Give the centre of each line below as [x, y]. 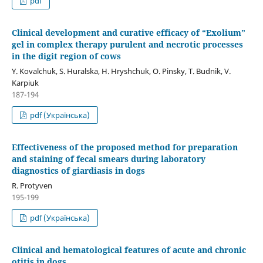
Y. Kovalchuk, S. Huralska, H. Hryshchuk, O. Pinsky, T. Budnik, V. [121, 71]
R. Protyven [32, 186]
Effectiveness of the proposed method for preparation [124, 147]
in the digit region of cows [66, 56]
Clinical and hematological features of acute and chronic [129, 250]
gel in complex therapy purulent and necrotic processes [127, 45]
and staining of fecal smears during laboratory [108, 159]
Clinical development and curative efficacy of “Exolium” [128, 33]
